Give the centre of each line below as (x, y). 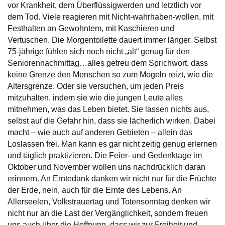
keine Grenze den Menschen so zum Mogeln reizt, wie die (110, 75)
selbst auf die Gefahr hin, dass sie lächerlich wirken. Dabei (111, 121)
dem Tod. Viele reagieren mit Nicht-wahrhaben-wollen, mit (110, 17)
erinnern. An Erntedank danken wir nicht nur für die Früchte (112, 179)
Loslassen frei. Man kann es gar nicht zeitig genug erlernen (112, 144)
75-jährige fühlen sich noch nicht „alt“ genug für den (99, 52)
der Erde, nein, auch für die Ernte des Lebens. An (95, 190)
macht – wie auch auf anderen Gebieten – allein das (100, 133)
